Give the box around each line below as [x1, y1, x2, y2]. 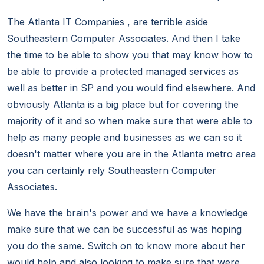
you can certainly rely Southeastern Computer [7, 164, 216, 177]
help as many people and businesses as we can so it [7, 131, 242, 144]
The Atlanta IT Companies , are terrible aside [7, 16, 208, 28]
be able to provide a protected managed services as [7, 65, 239, 78]
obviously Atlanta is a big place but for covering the [7, 98, 239, 111]
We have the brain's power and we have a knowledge [7, 207, 248, 219]
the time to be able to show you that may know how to [7, 49, 253, 61]
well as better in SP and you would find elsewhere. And [7, 82, 255, 94]
